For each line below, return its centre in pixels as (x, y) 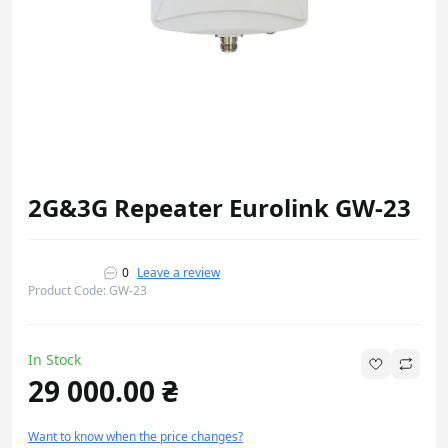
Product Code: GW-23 (87, 290)
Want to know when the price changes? (135, 436)
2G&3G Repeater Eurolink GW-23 (219, 207)
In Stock (54, 359)
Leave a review (178, 272)
